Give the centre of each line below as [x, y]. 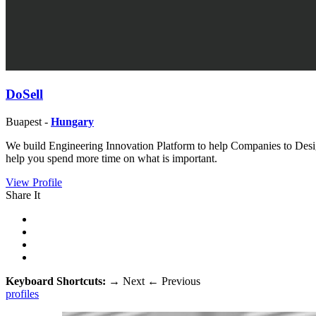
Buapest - [28, 121]
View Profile [34, 182]
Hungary [72, 121]
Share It [23, 195]
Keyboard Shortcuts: [57, 281]
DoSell [24, 95]
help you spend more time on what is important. [111, 158]
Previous [180, 281]
